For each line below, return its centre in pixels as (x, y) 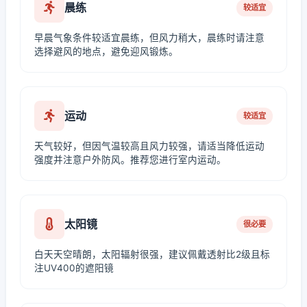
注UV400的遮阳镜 (74, 268)
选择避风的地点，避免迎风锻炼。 (106, 51)
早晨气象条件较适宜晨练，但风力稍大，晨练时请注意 (149, 38)
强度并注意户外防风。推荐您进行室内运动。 (130, 160)
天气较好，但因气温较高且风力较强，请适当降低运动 (149, 146)
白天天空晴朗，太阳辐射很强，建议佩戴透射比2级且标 (152, 254)
